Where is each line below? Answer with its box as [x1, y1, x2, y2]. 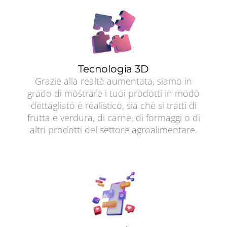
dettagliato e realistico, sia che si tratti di [30, 99, 197, 112]
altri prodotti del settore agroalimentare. [30, 124, 197, 136]
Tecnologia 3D [78, 62, 149, 75]
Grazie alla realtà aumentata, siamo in [35, 75, 192, 88]
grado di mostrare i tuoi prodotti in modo [27, 87, 200, 100]
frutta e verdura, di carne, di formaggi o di [27, 111, 200, 124]
